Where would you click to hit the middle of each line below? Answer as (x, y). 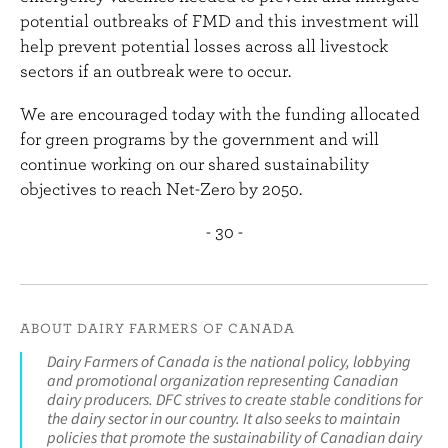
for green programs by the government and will (199, 138)
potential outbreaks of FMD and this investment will (219, 20)
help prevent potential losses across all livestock (204, 45)
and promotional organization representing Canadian (222, 380)
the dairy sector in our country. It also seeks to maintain (223, 418)
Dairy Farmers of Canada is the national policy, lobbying (229, 361)
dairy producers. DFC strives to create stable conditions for (234, 399)
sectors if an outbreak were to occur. (155, 70)
